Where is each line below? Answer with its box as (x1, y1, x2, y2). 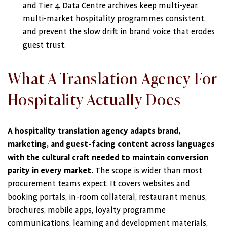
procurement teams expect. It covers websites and (8, 179, 190, 188)
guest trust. (23, 41, 66, 50)
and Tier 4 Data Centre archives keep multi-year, (23, 1, 199, 10)
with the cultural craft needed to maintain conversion (8, 153, 208, 162)
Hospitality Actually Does (8, 88, 181, 110)
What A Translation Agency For (8, 66, 217, 89)
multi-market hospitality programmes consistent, (23, 14, 206, 23)
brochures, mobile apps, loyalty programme (8, 206, 166, 215)
